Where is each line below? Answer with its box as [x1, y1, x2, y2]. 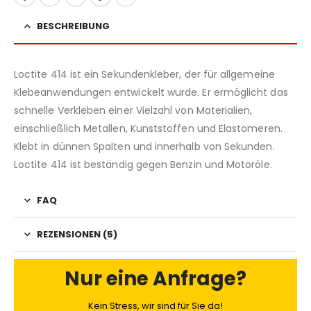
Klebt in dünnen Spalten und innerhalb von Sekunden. [14, 139, 275, 153]
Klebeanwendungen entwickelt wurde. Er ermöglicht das [14, 85, 288, 99]
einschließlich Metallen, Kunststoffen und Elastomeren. [14, 121, 283, 135]
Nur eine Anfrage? [65, 265, 246, 293]
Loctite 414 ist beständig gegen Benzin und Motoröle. [14, 157, 272, 171]
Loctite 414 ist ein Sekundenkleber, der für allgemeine [14, 67, 275, 81]
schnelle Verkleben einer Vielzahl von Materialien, [14, 103, 253, 117]
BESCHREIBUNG [37, 19, 110, 33]
